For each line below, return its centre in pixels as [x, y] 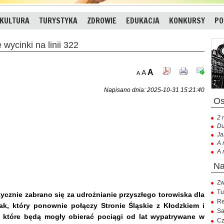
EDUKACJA [143, 20]
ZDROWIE [102, 20]
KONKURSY [187, 20]
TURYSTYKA [58, 20]
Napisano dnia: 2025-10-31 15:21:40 [154, 90]
